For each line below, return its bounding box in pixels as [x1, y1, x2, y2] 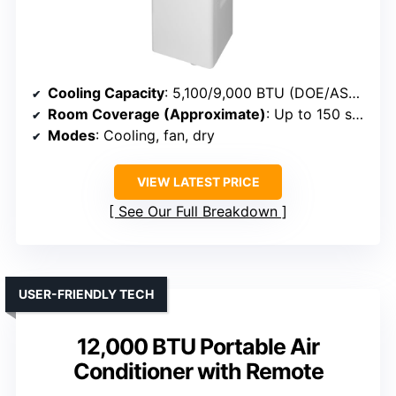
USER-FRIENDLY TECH [19, 286, 154, 302]
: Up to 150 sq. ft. [266, 105, 352, 124]
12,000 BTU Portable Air [77, 333, 319, 361]
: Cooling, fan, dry [95, 126, 215, 145]
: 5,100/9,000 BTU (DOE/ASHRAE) [164, 84, 348, 103]
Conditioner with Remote [72, 358, 324, 385]
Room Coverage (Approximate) [48, 105, 266, 124]
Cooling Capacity [48, 84, 164, 103]
